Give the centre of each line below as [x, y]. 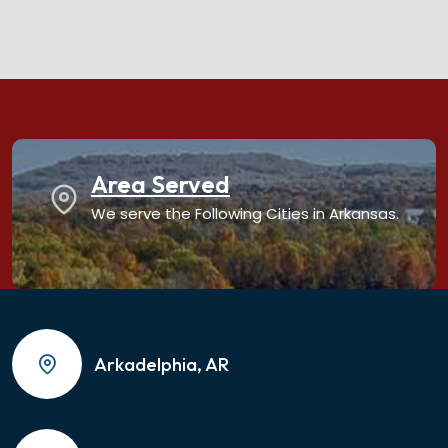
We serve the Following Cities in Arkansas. [245, 213]
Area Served [160, 184]
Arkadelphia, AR [161, 364]
